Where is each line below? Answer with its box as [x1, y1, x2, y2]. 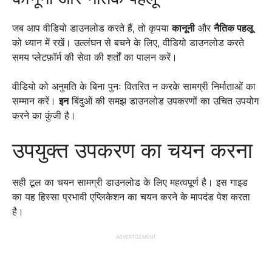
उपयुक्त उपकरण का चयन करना [12, 137, 253, 163]
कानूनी [172, 22, 195, 34]
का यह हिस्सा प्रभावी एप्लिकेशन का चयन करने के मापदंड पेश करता [12, 191, 250, 203]
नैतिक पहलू [214, 22, 253, 34]
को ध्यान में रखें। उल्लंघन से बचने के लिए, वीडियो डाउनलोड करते [12, 36, 244, 49]
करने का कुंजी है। [12, 109, 76, 121]
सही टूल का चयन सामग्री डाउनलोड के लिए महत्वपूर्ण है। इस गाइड [12, 176, 248, 188]
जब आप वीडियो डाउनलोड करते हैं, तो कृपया [12, 22, 172, 34]
